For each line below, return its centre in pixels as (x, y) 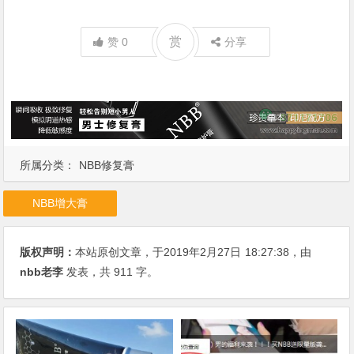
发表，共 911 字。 (111, 272)
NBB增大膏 (60, 203)
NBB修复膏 (107, 166)
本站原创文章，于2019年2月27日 (158, 252)
